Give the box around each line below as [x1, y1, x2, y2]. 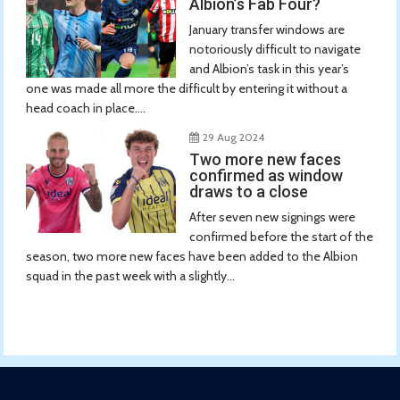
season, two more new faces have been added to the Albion [26, 247, 359, 264]
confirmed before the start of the [188, 228, 373, 245]
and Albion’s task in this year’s [188, 60, 349, 77]
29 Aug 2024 [202, 129, 264, 144]
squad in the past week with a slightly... [26, 267, 236, 284]
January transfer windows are [188, 21, 345, 37]
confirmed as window [188, 165, 343, 185]
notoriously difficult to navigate [188, 40, 361, 57]
